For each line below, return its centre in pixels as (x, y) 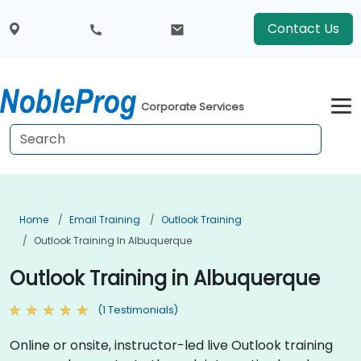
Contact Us (303, 29)
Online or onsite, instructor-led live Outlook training (171, 345)
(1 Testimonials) (138, 310)
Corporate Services (193, 107)
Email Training (105, 220)
